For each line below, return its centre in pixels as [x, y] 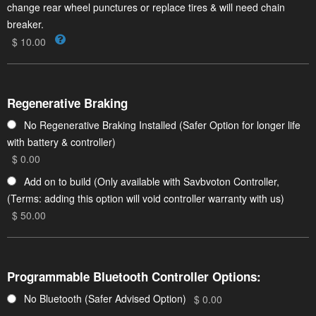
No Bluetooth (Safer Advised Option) [105, 299]
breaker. [25, 24]
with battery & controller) [61, 142]
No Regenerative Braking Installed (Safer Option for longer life [162, 124]
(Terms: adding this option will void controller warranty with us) [146, 198]
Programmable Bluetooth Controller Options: [134, 277]
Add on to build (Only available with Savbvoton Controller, [152, 181]
